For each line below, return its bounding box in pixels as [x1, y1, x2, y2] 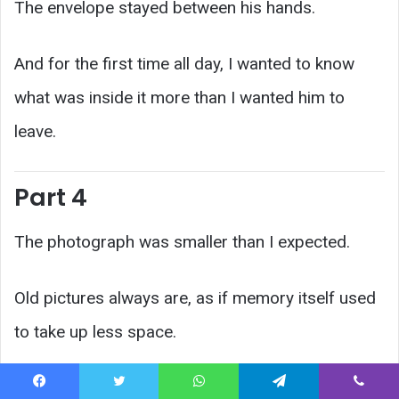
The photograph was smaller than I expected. [14, 232, 350, 252]
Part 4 [14, 180, 87, 214]
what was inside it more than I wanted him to [14, 86, 345, 108]
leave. [14, 120, 56, 142]
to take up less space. [14, 322, 176, 342]
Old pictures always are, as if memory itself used [14, 288, 376, 308]
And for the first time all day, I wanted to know [14, 53, 354, 74]
